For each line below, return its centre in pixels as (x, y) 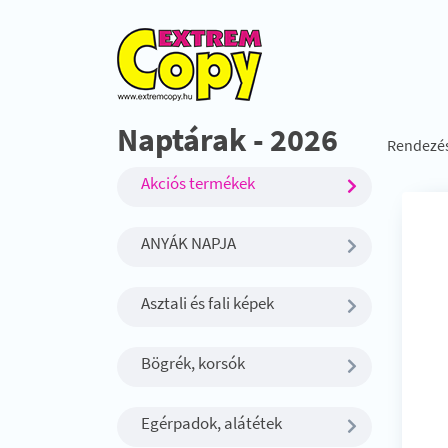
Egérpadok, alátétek (211, 423)
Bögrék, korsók (193, 363)
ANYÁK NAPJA (188, 243)
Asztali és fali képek (207, 303)
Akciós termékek (198, 183)
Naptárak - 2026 (227, 140)
